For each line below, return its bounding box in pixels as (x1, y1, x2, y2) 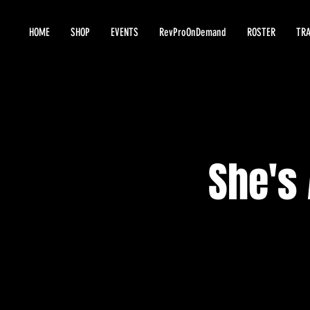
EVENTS (111, 26, 138, 39)
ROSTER (247, 26, 275, 39)
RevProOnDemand (159, 26, 226, 39)
